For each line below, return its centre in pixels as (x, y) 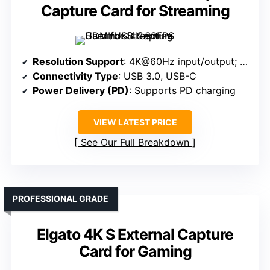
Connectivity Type (75, 76)
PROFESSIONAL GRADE (61, 199)
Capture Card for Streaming (135, 11)
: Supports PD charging (182, 91)
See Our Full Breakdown (135, 143)
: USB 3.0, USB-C (157, 76)
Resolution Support (78, 62)
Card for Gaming (135, 252)
